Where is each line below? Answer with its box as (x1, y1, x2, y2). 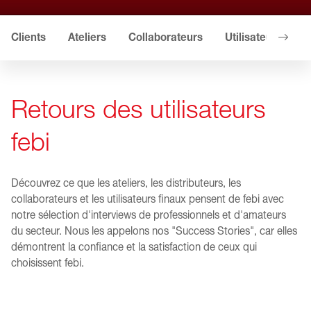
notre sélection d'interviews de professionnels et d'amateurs (11, 209, 286, 221)
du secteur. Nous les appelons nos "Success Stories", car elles (11, 225, 297, 237)
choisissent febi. (11, 257, 84, 269)
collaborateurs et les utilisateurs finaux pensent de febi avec (11, 193, 284, 205)
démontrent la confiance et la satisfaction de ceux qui (11, 241, 257, 253)
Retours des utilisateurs (11, 96, 266, 124)
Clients (11, 31, 46, 43)
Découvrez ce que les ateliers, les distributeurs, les (11, 177, 241, 189)
